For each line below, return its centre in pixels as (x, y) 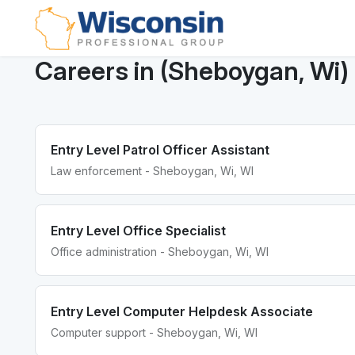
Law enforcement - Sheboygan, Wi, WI (153, 171)
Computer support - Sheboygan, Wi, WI (155, 332)
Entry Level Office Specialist (139, 230)
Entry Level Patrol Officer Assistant (160, 150)
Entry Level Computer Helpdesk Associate (182, 311)
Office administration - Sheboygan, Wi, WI (160, 251)
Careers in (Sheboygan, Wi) (192, 71)
